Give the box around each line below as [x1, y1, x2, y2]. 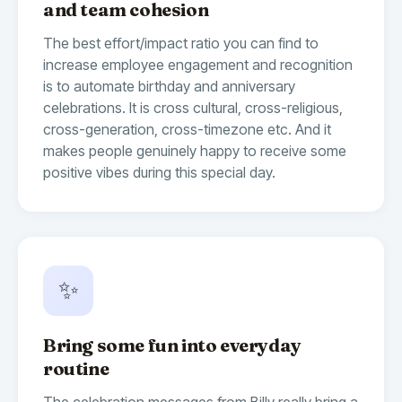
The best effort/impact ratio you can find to [43, 33, 319, 52]
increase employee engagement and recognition [43, 55, 353, 74]
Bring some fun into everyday [43, 333, 301, 356]
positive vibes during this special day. [43, 162, 275, 181]
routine [43, 356, 109, 380]
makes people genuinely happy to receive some [43, 141, 346, 160]
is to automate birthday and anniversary [43, 76, 295, 95]
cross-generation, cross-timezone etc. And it [43, 119, 331, 138]
